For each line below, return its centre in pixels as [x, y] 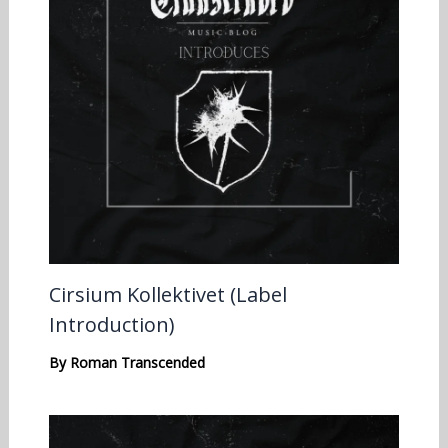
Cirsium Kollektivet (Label [167, 295]
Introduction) [111, 325]
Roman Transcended [137, 363]
